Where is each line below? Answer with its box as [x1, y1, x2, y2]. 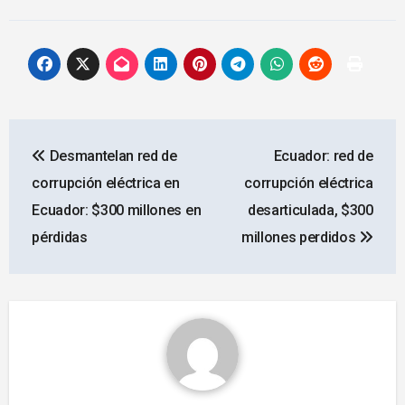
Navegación [7, 118, 165, 154]
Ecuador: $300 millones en [32, 202, 202, 220]
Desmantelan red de [45, 147, 177, 165]
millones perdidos [240, 229, 360, 247]
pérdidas [32, 229, 88, 247]
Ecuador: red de [273, 147, 373, 165]
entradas [7, 193, 125, 228]
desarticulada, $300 [247, 202, 373, 220]
